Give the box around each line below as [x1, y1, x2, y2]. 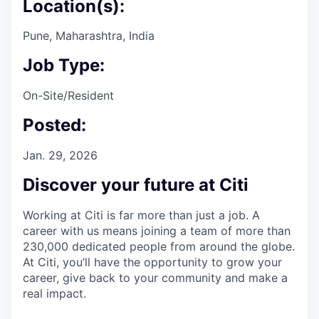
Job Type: [23, 55, 105, 76]
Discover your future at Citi [23, 174, 249, 195]
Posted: [23, 115, 86, 136]
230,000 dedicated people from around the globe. [23, 239, 295, 253]
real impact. [23, 286, 86, 300]
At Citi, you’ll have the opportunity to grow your [23, 254, 282, 269]
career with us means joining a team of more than [23, 223, 291, 238]
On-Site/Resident [23, 88, 114, 103]
